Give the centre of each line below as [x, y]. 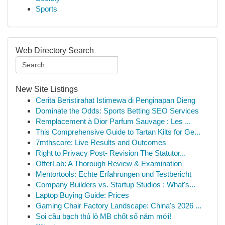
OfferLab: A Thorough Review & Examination [109, 163]
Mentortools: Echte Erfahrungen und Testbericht [114, 174]
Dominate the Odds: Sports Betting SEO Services [117, 111]
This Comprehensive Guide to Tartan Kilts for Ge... [118, 132]
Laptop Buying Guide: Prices [82, 195]
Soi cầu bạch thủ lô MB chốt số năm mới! [103, 216]
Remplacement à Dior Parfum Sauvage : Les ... [113, 121]
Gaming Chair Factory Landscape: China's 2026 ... [119, 206]
